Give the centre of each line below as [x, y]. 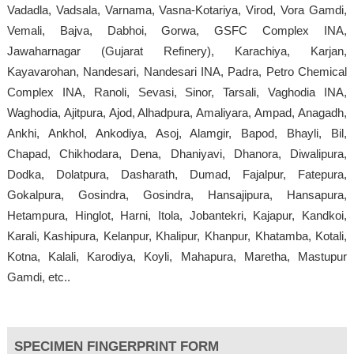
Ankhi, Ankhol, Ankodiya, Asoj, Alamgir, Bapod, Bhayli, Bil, [177, 133]
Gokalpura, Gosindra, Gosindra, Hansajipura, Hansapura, [177, 194]
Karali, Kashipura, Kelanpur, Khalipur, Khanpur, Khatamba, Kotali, [177, 235]
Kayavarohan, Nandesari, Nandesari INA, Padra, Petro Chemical [177, 71]
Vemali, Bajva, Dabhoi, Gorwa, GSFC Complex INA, [177, 30]
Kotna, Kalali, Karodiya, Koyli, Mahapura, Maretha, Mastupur [177, 256]
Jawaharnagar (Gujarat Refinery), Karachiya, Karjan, [177, 51]
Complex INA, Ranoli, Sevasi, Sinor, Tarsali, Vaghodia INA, [177, 92]
